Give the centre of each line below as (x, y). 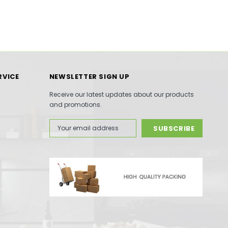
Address (62, 132)
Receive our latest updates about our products (121, 94)
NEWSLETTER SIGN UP (89, 76)
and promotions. (75, 104)
